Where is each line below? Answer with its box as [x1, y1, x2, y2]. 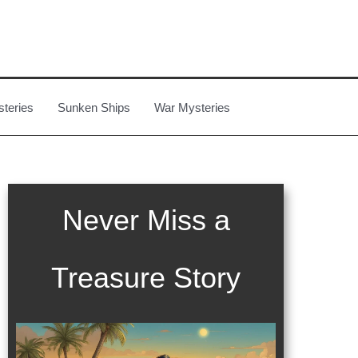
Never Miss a [62, 204, 230, 237]
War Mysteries [154, 100, 230, 114]
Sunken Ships [58, 100, 130, 114]
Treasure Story [51, 261, 241, 294]
